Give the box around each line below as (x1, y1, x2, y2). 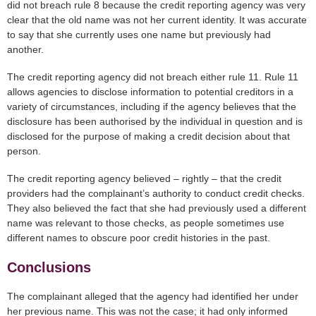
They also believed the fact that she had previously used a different (7, 202, 306, 214)
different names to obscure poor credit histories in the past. (7, 232, 270, 244)
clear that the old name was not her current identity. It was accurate (7, 14, 307, 26)
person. (7, 145, 41, 157)
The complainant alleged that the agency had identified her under (7, 291, 298, 303)
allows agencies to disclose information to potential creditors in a (7, 86, 293, 98)
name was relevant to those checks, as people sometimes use (7, 217, 284, 229)
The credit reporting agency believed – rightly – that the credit (7, 173, 281, 185)
